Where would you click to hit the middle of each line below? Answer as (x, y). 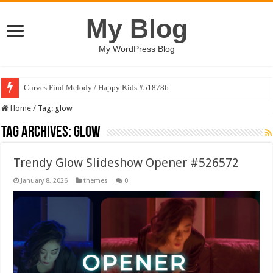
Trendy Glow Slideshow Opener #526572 (126, 163)
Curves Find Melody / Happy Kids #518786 (97, 87)
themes (96, 181)
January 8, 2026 (44, 181)
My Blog (136, 29)
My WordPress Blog (136, 49)
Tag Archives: (38, 133)
